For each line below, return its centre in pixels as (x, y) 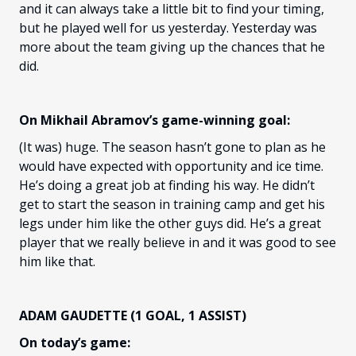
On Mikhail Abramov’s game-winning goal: (155, 120)
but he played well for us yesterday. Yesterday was (168, 28)
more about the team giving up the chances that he (172, 47)
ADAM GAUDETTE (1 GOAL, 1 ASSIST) (133, 316)
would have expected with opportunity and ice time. (171, 166)
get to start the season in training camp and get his (172, 205)
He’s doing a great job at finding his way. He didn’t (167, 186)
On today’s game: (75, 343)
